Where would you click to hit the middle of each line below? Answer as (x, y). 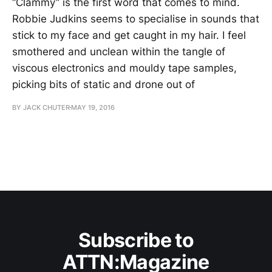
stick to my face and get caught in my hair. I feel (129, 35)
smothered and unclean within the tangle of (119, 51)
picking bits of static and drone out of (104, 84)
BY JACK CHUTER (41, 107)
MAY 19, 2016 (93, 107)
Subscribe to (136, 240)
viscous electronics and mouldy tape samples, (124, 68)
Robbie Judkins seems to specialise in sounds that (136, 19)
